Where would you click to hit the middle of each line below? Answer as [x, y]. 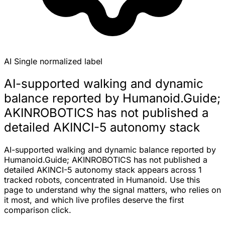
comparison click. [38, 210]
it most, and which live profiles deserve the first [94, 200]
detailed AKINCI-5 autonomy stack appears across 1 [103, 170]
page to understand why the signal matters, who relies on [113, 190]
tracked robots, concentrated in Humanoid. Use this [102, 180]
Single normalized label [58, 61]
